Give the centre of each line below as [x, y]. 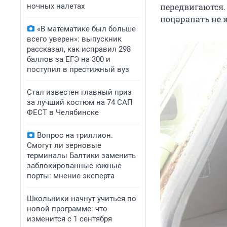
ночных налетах [56, 6]
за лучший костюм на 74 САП [80, 102]
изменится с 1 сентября [69, 219]
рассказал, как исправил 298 [79, 49]
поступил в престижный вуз [78, 69]
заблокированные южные [74, 166]
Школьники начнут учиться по [82, 199]
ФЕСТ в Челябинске [63, 112]
